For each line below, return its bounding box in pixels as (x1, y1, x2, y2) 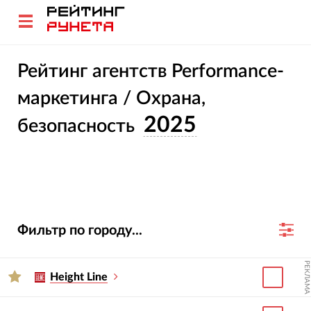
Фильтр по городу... (17, 223, 142, 237)
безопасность (17, 117, 135, 136)
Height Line (50, 271, 108, 283)
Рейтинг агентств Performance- (17, 62, 284, 81)
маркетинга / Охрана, (17, 89, 205, 108)
